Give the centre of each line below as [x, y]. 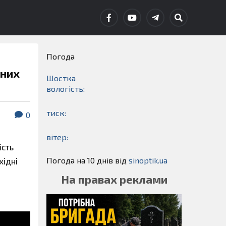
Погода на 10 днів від [88, 160]
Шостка [61, 78]
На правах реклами [114, 179]
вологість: [66, 89]
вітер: [57, 137]
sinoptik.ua [148, 160]
